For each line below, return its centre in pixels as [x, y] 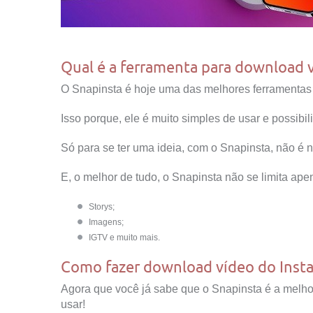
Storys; [102, 206]
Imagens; [106, 222]
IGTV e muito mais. [124, 237]
